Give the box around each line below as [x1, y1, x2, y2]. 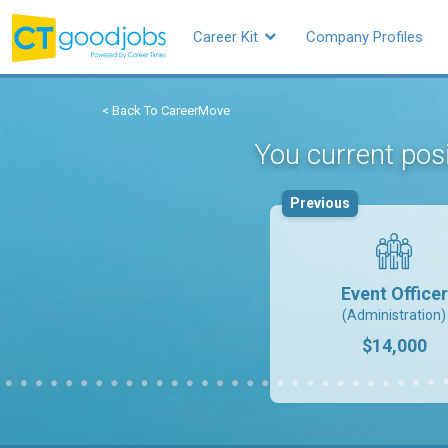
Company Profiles [306, 28, 423, 46]
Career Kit [193, 28, 262, 46]
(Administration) [342, 307, 446, 323]
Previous [290, 195, 350, 211]
